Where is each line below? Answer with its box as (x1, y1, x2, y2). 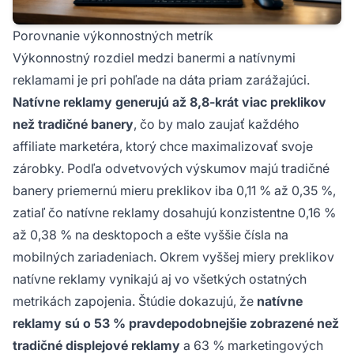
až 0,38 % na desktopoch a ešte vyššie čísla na (13, 227, 288, 243)
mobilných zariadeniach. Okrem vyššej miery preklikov (13, 249, 334, 265)
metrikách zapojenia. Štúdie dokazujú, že (13, 293, 257, 310)
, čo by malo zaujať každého (134, 116, 299, 133)
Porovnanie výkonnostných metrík (13, 28, 213, 44)
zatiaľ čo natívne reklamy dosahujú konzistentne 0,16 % (13, 205, 336, 221)
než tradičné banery (13, 116, 134, 133)
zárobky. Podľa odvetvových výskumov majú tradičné (13, 160, 330, 177)
